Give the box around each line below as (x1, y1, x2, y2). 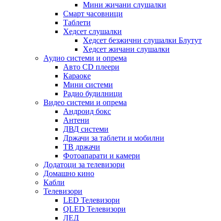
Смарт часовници (63, 9, 123, 18)
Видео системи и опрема (43, 98, 127, 107)
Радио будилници (63, 89, 122, 98)
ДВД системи (63, 124, 109, 133)
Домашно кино (43, 169, 94, 178)
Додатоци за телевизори (43, 160, 125, 169)
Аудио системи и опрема (43, 53, 127, 62)
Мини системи (63, 80, 113, 89)
